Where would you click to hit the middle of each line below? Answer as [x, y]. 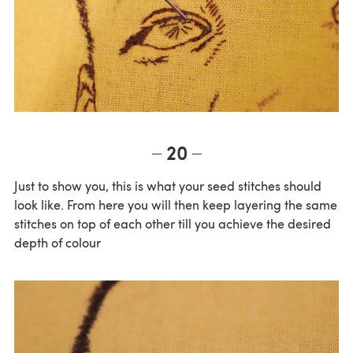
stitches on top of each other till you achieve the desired [173, 224]
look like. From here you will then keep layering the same [176, 205]
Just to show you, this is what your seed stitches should [168, 186]
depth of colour [58, 243]
